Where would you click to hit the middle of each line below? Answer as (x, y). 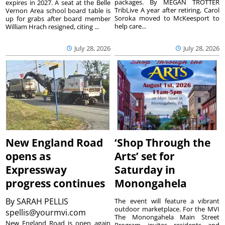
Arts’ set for (145, 156)
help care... (131, 26)
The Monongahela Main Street (167, 217)
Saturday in (145, 170)
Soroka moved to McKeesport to (167, 18)
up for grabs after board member (58, 19)
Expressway (36, 170)
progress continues (55, 184)
